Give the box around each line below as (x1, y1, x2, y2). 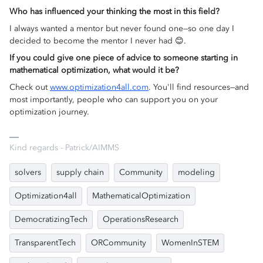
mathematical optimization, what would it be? (9, 65, 179, 75)
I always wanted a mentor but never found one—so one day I (9, 23, 234, 33)
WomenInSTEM (161, 238, 219, 248)
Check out (9, 82, 50, 92)
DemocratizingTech (15, 214, 87, 224)
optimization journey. (9, 107, 89, 117)
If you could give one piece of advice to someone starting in (9, 53, 238, 63)
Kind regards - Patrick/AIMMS (9, 143, 119, 153)
